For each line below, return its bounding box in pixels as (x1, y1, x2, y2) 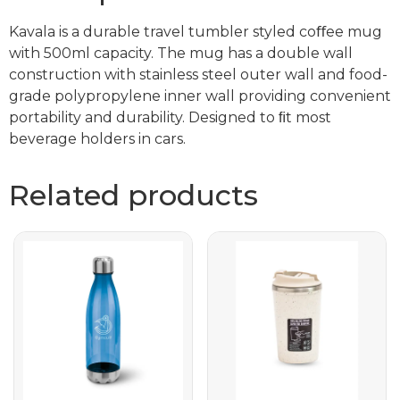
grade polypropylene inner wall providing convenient (9, 87, 391, 105)
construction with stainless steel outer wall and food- (9, 66, 387, 84)
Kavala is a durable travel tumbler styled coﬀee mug (9, 23, 382, 41)
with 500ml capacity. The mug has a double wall (9, 45, 353, 62)
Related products (9, 178, 258, 213)
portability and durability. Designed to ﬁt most (9, 109, 331, 127)
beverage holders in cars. (9, 130, 186, 148)
